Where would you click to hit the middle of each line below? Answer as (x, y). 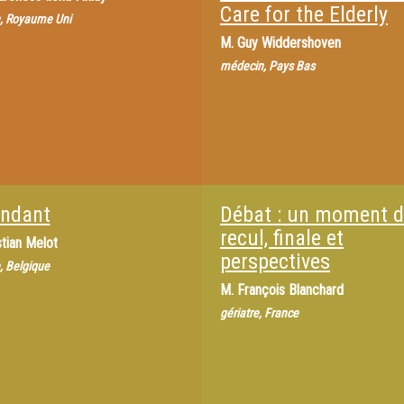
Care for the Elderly (304, 14)
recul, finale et (282, 238)
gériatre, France (259, 313)
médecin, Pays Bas (267, 66)
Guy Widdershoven (289, 43)
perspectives (275, 262)
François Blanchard (290, 290)
